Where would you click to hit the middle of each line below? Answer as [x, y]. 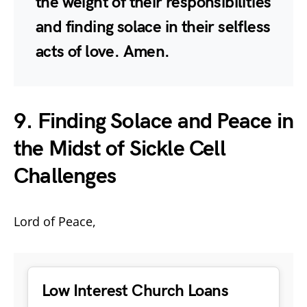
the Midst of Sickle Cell [120, 149]
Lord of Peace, [55, 221]
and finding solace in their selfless [153, 27]
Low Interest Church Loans [135, 291]
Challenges [65, 176]
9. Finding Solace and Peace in [154, 121]
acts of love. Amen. [103, 51]
